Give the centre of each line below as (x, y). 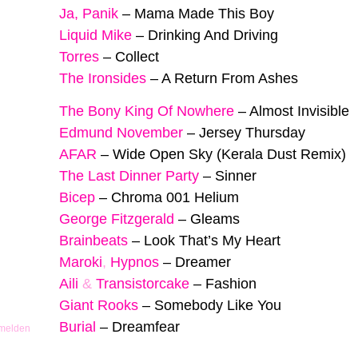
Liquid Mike (95, 36)
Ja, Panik (89, 14)
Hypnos (135, 262)
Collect (137, 57)
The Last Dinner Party (129, 175)
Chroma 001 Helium (175, 197)
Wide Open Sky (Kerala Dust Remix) (229, 154)
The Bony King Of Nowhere (147, 111)
